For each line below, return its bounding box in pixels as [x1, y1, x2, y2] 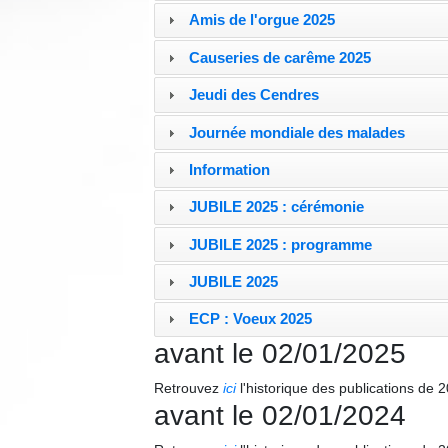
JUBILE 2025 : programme [189, 235, 373, 253]
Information [189, 160, 271, 178]
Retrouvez [154, 380, 224, 397]
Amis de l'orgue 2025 [189, 11, 336, 29]
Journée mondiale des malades [189, 123, 406, 141]
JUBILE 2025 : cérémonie [189, 198, 365, 216]
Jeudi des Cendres [189, 86, 320, 104]
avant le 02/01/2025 [154, 338, 407, 370]
